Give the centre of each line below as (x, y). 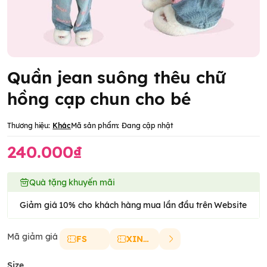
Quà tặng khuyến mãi (72, 182)
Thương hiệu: (29, 125)
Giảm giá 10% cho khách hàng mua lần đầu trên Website (133, 205)
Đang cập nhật (148, 125)
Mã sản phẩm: (95, 125)
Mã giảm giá (33, 237)
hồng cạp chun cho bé (99, 99)
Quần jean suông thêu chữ (117, 77)
